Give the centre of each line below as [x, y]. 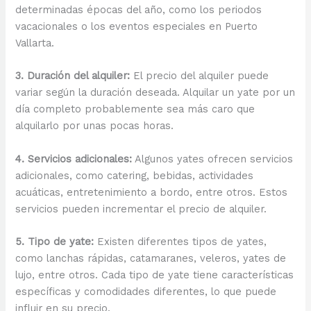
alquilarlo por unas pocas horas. [95, 126]
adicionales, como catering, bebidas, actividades [135, 175]
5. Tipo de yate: [55, 242]
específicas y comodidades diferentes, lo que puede [146, 292]
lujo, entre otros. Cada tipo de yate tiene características [155, 275]
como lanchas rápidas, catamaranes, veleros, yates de [151, 259]
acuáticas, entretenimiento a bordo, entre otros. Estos [152, 192]
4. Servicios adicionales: [74, 159]
